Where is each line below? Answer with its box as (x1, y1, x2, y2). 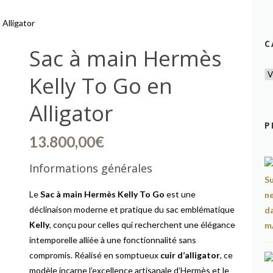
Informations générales (29, 161, 153, 175)
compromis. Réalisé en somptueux (29, 250, 161, 260)
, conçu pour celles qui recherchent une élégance (49, 219, 236, 230)
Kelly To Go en (29, 71, 173, 100)
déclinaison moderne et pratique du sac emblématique (29, 204, 235, 214)
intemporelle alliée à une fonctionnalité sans (29, 235, 197, 245)
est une (165, 189, 196, 199)
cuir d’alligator (160, 250, 221, 260)
